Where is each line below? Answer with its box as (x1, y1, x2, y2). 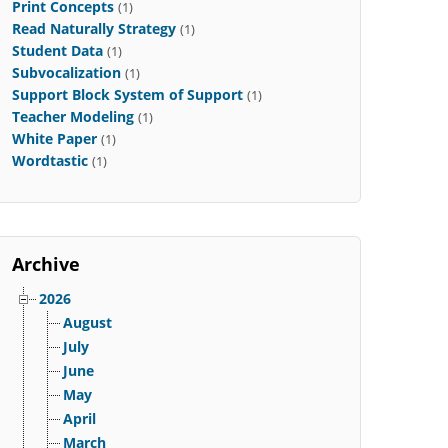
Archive (11, 252, 80, 276)
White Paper (11, 129, 97, 148)
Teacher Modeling (11, 107, 134, 126)
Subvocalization (11, 63, 121, 82)
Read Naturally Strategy (11, 19, 176, 38)
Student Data (11, 41, 103, 60)
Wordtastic (11, 151, 88, 170)
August (62, 313, 112, 332)
